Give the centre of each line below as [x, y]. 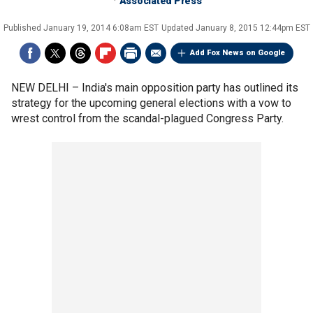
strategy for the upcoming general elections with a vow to [151, 103]
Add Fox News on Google [238, 53]
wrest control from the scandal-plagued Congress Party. [147, 118]
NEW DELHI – [46, 88]
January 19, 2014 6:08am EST [101, 28]
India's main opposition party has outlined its [190, 88]
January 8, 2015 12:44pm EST [253, 28]
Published [23, 28]
